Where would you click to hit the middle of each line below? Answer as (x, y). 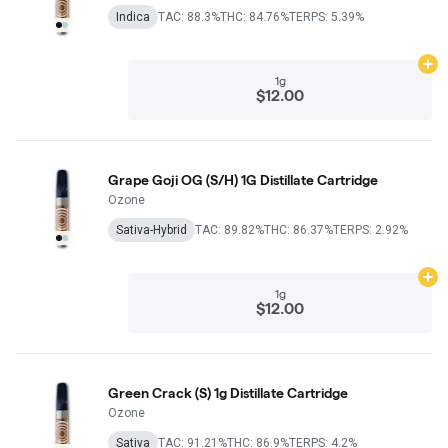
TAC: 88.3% (189, 16)
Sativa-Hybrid (151, 229)
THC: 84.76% (254, 16)
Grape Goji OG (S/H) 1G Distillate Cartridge (243, 179)
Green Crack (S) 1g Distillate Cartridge (281, 392)
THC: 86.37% (298, 229)
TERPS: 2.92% (370, 229)
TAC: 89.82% (229, 229)
